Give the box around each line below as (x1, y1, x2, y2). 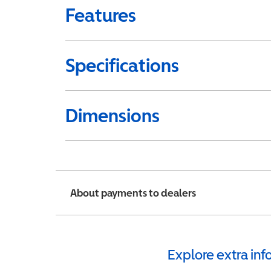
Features (65, 4, 136, 26)
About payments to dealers (70, 186, 196, 199)
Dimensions (65, 105, 160, 126)
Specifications (65, 54, 179, 76)
